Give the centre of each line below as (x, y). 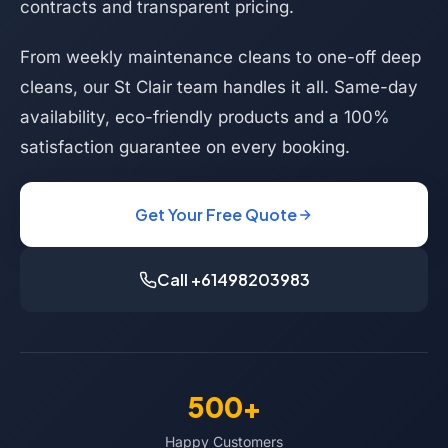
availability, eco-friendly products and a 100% (205, 117)
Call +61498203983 (233, 279)
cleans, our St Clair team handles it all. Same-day (219, 87)
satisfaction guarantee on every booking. (185, 147)
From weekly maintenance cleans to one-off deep (220, 57)
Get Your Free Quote (216, 214)
